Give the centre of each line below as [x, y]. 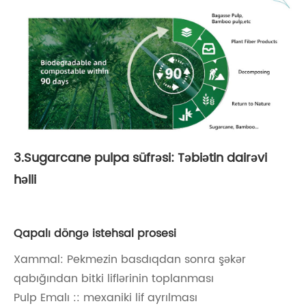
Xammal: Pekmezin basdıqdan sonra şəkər [130, 259]
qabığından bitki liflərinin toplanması [114, 278]
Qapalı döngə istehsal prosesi [95, 233]
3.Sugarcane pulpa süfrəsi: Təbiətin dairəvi [140, 158]
